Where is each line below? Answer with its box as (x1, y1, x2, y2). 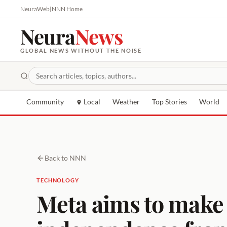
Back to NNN (45, 154, 86, 162)
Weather (112, 98, 140, 106)
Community (26, 98, 64, 106)
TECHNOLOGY (36, 176, 79, 183)
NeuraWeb (20, 5, 50, 13)
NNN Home (52, 5, 83, 13)
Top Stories (152, 98, 187, 106)
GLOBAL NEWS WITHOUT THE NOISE (20, 47, 142, 54)
